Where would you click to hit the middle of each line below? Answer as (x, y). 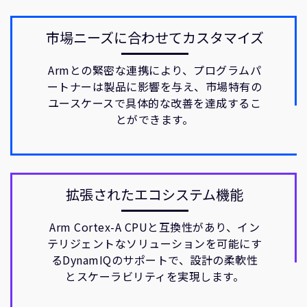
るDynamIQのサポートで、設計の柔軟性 (155, 260)
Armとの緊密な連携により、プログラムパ (155, 70)
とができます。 (155, 119)
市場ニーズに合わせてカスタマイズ (155, 37)
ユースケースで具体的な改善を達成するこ (155, 103)
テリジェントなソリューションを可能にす (155, 243)
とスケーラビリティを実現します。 (155, 276)
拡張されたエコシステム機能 (155, 194)
